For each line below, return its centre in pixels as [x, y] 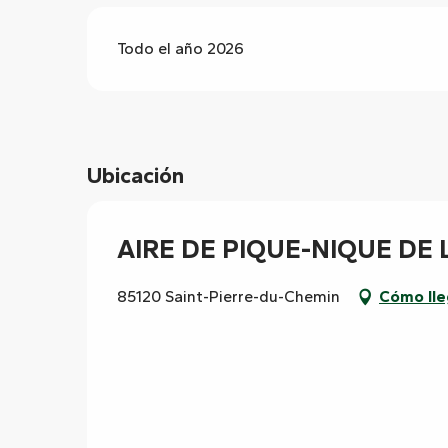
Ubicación [135, 175]
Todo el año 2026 [181, 48]
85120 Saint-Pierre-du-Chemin [228, 296]
